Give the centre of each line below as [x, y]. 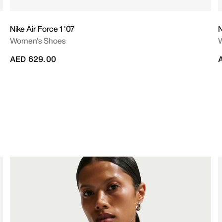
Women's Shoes [38, 41]
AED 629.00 [33, 59]
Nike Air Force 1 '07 [42, 29]
